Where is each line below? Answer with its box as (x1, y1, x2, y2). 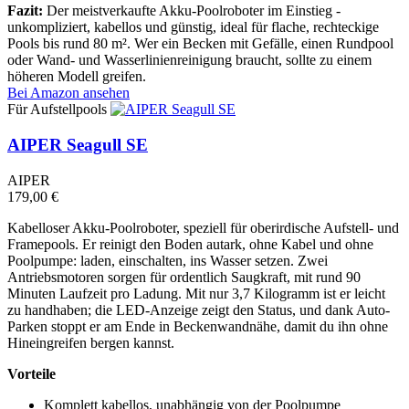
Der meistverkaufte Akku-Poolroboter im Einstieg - (43, 3, 341, 19)
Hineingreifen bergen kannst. (7, 334, 174, 351)
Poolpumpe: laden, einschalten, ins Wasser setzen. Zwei (7, 252, 328, 268)
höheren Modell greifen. (7, 68, 146, 85)
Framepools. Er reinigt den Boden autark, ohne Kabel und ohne (7, 236, 373, 252)
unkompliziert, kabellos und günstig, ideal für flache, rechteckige (7, 19, 379, 36)
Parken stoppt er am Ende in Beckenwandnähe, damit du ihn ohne (7, 318, 388, 334)
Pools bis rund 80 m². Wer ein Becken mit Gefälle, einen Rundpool (7, 36, 393, 52)
